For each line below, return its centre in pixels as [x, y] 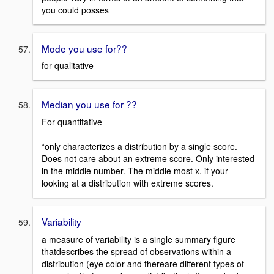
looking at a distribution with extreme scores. [128, 183]
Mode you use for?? [84, 48]
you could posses [75, 9]
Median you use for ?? [89, 104]
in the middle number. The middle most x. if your [135, 170]
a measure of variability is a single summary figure [139, 239]
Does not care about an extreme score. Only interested [148, 158]
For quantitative [72, 121]
